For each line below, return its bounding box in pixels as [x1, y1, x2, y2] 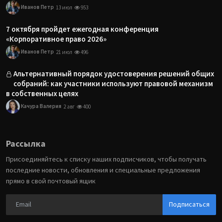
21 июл [56, 48, 72, 55]
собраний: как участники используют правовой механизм [13, 78, 213, 88]
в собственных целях [6, 88, 78, 98]
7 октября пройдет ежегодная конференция [6, 24, 159, 34]
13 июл [56, 3, 72, 11]
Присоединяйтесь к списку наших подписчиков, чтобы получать [6, 154, 207, 164]
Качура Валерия [20, 102, 61, 110]
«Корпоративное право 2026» [6, 34, 107, 44]
